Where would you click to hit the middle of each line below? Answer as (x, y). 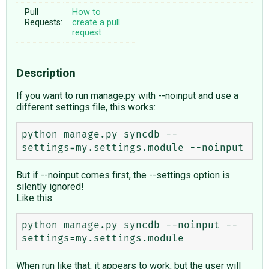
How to (87, 12)
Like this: (35, 198)
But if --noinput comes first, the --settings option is (123, 175)
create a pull (96, 22)
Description (47, 73)
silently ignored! (50, 186)
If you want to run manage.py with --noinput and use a (127, 95)
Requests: (44, 22)
